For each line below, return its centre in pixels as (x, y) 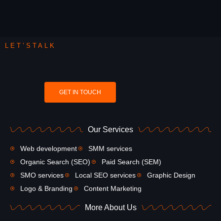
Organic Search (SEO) (55, 162)
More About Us (110, 207)
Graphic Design (171, 175)
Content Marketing (113, 188)
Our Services (110, 129)
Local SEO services (105, 175)
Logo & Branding (46, 188)
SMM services (110, 148)
